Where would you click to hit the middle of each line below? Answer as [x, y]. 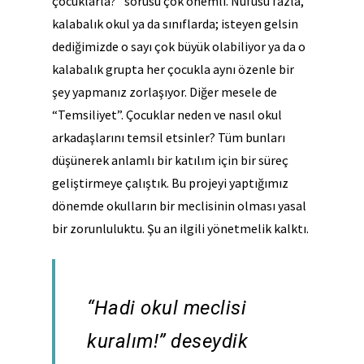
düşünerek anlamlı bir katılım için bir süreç [170, 160]
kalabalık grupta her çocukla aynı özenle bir [173, 69]
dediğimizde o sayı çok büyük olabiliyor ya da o [179, 47]
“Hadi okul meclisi [167, 308]
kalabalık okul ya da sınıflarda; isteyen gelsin [175, 24]
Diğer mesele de [233, 92]
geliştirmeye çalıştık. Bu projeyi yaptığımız [170, 183]
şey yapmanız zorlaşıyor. [121, 92]
